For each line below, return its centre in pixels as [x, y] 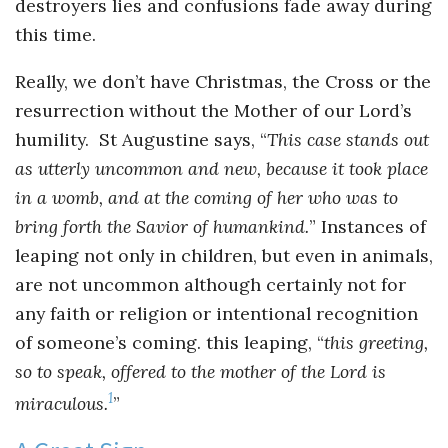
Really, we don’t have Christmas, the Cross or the [223, 81]
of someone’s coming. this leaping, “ [169, 342]
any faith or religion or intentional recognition [216, 313]
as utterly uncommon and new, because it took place [221, 168]
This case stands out [348, 139]
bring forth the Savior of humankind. [162, 226]
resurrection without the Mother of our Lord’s [213, 110]
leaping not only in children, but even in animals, [224, 255]
